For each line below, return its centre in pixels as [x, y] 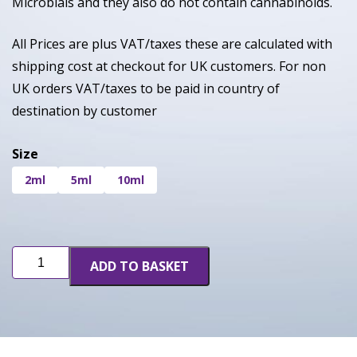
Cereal [30, 255]
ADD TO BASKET [139, 267]
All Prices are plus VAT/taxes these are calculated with [172, 44]
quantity [36, 290]
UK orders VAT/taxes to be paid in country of [146, 89]
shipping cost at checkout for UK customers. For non [169, 67]
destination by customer [84, 111]
